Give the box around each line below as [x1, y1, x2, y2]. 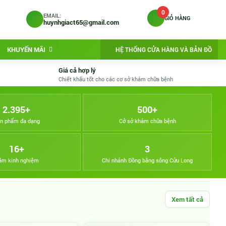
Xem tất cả [172, 194, 203, 204]
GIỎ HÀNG [164, 14, 190, 22]
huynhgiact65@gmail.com [43, 18, 119, 27]
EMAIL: [43, 12, 61, 19]
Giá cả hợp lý [59, 66, 96, 75]
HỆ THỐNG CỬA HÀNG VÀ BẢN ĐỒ [116, 45, 212, 53]
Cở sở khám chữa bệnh [119, 117, 176, 125]
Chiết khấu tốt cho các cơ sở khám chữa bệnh [59, 75, 173, 83]
